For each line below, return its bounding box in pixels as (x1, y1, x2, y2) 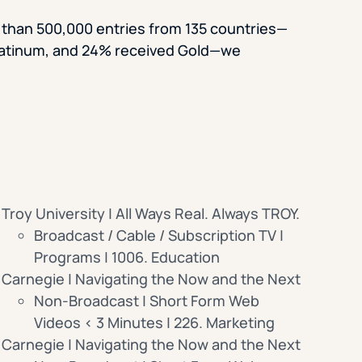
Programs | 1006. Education (33, 246, 220, 267)
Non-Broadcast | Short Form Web (33, 290, 259, 310)
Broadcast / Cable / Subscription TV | (33, 225, 284, 245)
